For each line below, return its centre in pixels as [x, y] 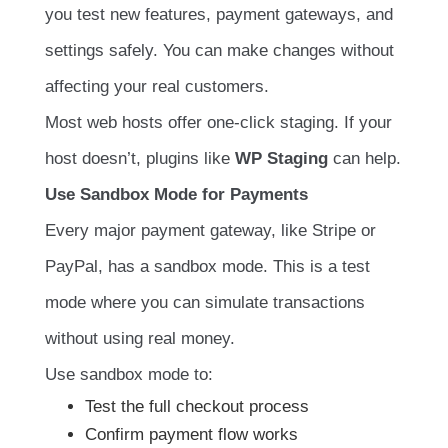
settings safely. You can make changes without [219, 50]
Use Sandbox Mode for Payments [176, 194]
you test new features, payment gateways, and [219, 14]
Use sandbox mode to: [129, 374]
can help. [364, 158]
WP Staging [281, 158]
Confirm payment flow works [191, 434]
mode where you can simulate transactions [205, 302]
